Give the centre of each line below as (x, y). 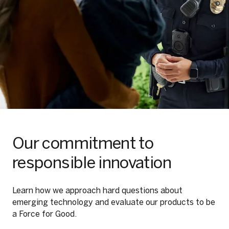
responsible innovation (92, 163)
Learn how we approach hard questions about (97, 190)
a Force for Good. (44, 214)
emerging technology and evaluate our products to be (114, 202)
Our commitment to (83, 143)
